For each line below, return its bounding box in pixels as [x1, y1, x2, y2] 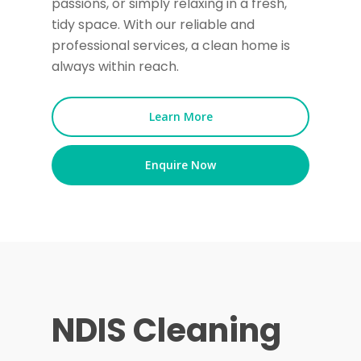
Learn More [148, 109, 213, 124]
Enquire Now [145, 157, 216, 172]
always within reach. [52, 57, 180, 76]
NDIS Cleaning [52, 308, 282, 353]
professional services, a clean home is [52, 36, 291, 55]
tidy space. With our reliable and [52, 15, 255, 34]
